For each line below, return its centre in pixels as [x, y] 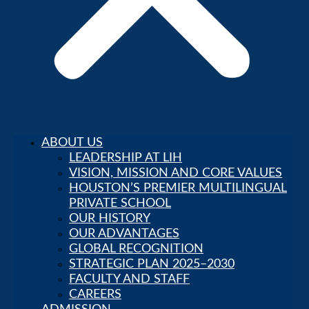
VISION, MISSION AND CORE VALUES [176, 173]
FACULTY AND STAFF [129, 279]
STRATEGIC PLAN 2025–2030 [152, 264]
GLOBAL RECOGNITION [136, 249]
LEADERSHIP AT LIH [126, 158]
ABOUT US [72, 143]
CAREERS [95, 295]
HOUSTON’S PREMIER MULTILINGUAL [178, 188]
